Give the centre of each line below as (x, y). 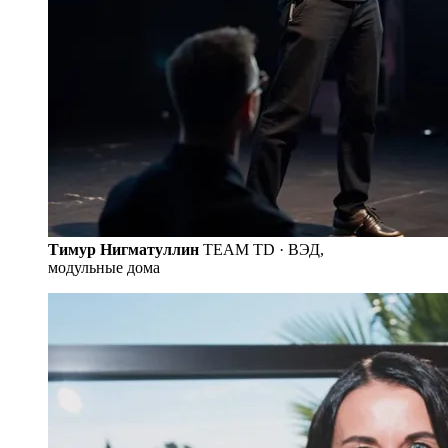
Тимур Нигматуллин (123, 249)
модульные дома (104, 267)
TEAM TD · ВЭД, (263, 249)
